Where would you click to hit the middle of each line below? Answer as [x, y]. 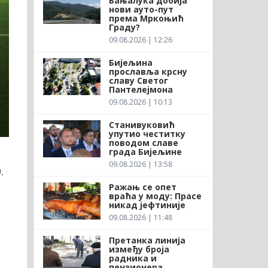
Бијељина [130, 62]
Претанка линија [147, 240]
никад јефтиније [147, 205]
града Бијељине [145, 151]
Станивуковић [141, 124]
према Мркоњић [146, 18]
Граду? [124, 27]
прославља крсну [148, 71]
